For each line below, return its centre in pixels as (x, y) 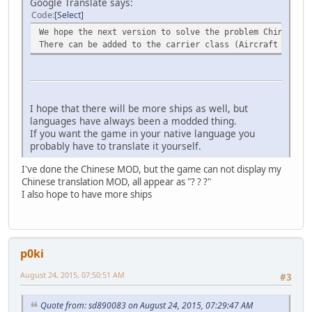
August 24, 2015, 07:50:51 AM (72, 274)
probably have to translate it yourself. (116, 146)
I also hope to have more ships (87, 194)
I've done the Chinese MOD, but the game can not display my (151, 169)
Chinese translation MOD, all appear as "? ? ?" (116, 181)
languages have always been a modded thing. (133, 120)
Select (69, 15)
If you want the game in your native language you (142, 133)
